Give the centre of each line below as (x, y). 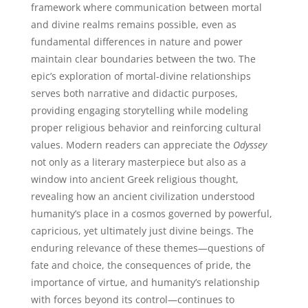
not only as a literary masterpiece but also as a (138, 162)
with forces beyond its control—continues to (132, 299)
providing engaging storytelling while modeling (139, 110)
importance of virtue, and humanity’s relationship (145, 282)
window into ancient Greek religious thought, (134, 179)
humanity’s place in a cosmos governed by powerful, (151, 213)
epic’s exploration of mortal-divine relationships (141, 76)
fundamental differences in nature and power (136, 42)
